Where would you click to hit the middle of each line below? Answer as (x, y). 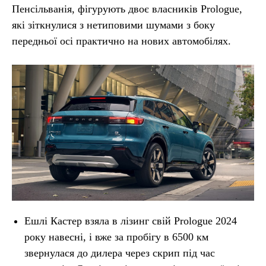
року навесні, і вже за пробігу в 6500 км (116, 237)
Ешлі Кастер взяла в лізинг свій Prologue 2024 (131, 221)
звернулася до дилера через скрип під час (120, 253)
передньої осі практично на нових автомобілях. (121, 41)
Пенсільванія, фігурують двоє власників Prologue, (127, 9)
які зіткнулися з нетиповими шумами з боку (113, 25)
